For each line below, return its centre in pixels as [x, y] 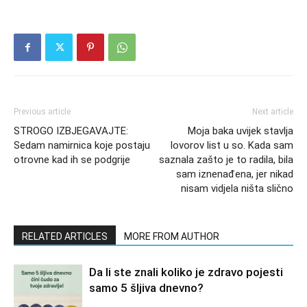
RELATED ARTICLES [65, 237]
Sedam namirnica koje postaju [82, 146]
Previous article [42, 112]
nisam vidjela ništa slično [237, 189]
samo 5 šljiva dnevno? [146, 288]
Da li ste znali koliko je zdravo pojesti [186, 272]
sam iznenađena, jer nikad [235, 174]
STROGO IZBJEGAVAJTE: [71, 131]
